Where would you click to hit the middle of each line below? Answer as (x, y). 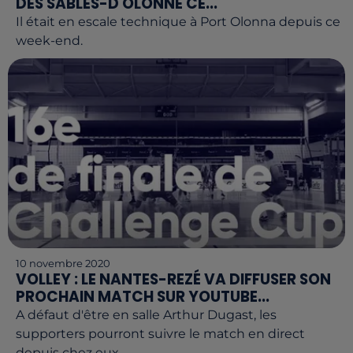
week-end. (49, 40)
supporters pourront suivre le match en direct (160, 333)
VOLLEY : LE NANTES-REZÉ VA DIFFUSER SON (173, 279)
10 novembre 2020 (63, 263)
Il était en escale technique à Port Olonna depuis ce (178, 21)
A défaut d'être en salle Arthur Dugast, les (146, 314)
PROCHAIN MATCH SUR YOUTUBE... (143, 296)
